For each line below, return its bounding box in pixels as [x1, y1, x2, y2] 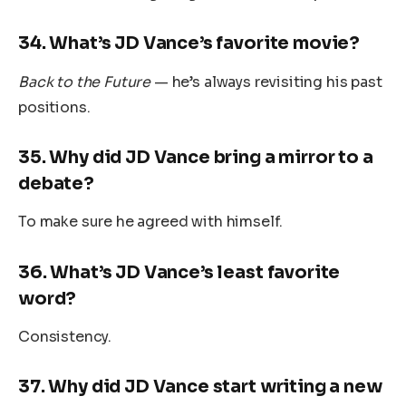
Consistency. [18, 327, 112, 347]
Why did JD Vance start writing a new [48, 375, 382, 399]
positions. [18, 97, 91, 117]
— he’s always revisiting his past [150, 72, 382, 92]
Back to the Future [18, 72, 151, 92]
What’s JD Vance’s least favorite [50, 260, 341, 284]
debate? [18, 171, 94, 195]
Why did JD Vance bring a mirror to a [49, 145, 373, 169]
